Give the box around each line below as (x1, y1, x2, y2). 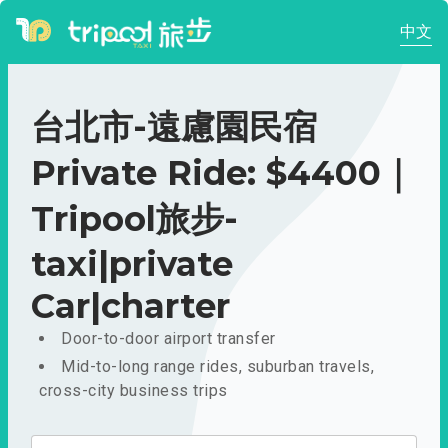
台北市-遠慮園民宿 (31, 106, 317, 148)
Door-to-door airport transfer (61, 329, 276, 348)
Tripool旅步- (31, 198, 238, 240)
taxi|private (31, 243, 233, 285)
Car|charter (31, 285, 230, 327)
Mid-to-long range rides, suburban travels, (61, 357, 374, 376)
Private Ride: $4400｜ (31, 152, 414, 194)
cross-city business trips (39, 381, 228, 400)
